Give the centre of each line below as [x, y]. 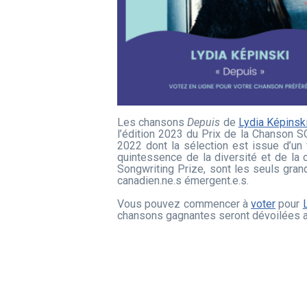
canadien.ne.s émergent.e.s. [183, 180]
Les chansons [152, 122]
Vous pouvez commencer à [184, 204]
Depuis [204, 122]
